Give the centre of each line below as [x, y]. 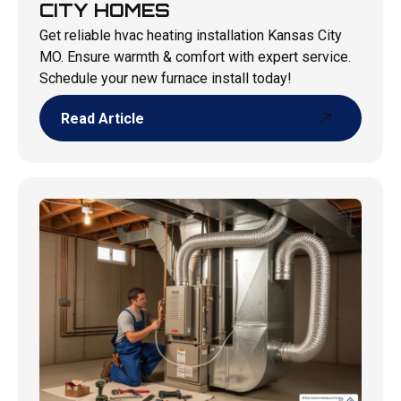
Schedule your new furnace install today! [165, 79]
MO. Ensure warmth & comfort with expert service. [195, 57]
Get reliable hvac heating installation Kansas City [190, 36]
